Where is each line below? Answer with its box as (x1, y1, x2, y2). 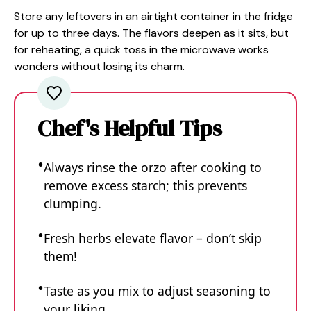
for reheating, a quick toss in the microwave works (14, 42, 269, 58)
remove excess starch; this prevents (44, 177, 247, 194)
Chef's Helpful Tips (37, 113, 222, 144)
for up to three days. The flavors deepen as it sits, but (14, 26, 289, 41)
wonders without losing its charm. (14, 59, 185, 74)
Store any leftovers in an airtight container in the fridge (14, 9, 293, 24)
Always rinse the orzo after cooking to (44, 159, 262, 176)
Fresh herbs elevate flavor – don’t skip (44, 230, 262, 247)
